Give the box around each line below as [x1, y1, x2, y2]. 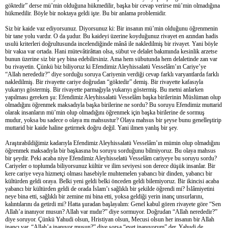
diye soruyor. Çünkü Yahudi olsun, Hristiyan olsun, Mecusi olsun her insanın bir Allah [5, 215, 214, 223]
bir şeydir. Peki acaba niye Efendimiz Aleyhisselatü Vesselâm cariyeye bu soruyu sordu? [5, 154, 217, 162]
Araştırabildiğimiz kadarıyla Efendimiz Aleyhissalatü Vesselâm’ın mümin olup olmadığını [5, 139, 220, 147]
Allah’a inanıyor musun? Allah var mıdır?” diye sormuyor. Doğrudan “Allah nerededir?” [5, 208, 217, 215]
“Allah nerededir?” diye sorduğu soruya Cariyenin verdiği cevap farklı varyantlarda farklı [5, 70, 219, 78]
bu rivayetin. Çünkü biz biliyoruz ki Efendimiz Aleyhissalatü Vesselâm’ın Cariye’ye [5, 63, 206, 70]
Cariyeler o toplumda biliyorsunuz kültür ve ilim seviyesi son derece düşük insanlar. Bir [5, 162, 215, 169]
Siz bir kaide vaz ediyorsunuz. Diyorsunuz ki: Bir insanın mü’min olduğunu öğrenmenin [5, 24, 218, 32]
